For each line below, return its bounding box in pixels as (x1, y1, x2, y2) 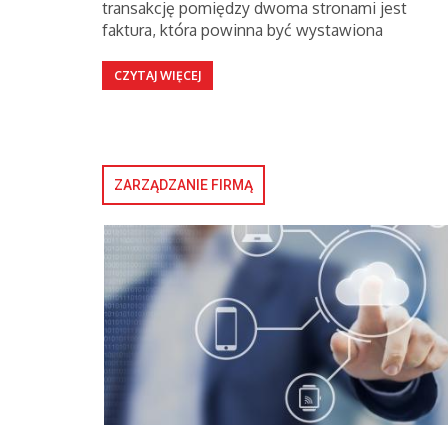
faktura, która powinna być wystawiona (102, 20, 383, 40)
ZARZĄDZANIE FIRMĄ (114, 177, 253, 193)
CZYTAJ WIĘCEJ (114, 68, 201, 83)
